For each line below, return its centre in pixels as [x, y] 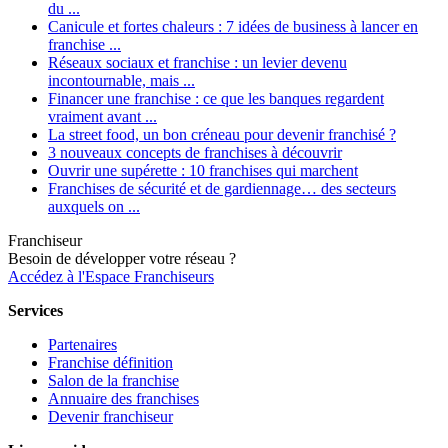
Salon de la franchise [113, 380]
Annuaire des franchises [123, 398]
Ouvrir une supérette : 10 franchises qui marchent [203, 170]
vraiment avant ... [102, 116]
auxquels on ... [94, 206]
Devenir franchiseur [110, 416]
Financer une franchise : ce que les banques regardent [216, 98]
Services [35, 310]
